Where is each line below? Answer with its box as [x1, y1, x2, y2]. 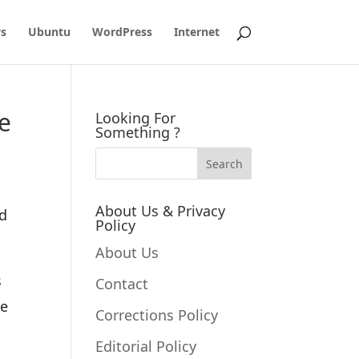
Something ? [95, 123, 181, 142]
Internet [173, 24, 220, 39]
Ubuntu [27, 24, 71, 39]
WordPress [91, 24, 152, 39]
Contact [95, 274, 149, 293]
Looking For [95, 108, 176, 127]
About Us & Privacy [95, 201, 226, 220]
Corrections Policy [95, 305, 219, 325]
